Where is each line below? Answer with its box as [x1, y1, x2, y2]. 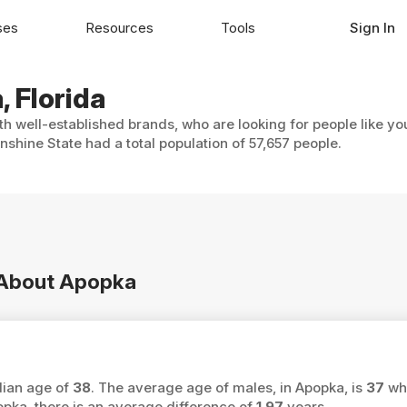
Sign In [349, 18, 395, 36]
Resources [84, 18, 154, 36]
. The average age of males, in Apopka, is [90, 378, 366, 396]
